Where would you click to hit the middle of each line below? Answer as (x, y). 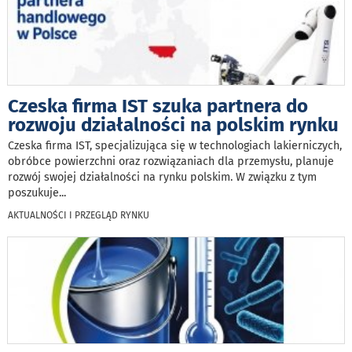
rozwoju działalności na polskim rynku (173, 125)
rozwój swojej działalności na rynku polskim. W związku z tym (162, 178)
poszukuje (33, 193)
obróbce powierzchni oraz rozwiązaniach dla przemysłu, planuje (171, 162)
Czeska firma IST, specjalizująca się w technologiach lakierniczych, (175, 146)
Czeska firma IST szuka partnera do (158, 106)
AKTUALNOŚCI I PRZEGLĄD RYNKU (79, 216)
